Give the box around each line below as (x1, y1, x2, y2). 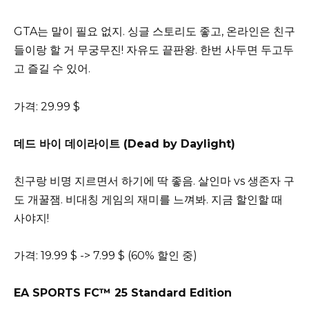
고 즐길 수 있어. (14, 62, 90, 76)
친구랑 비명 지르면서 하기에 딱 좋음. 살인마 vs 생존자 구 (14, 175, 295, 188)
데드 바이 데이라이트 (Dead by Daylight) (14, 137, 235, 150)
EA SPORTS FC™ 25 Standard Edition (14, 286, 232, 300)
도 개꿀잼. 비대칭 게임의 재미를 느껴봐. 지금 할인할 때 (14, 193, 283, 207)
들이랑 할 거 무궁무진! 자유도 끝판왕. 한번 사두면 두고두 (14, 43, 294, 57)
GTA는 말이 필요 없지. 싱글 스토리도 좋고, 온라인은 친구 (14, 25, 295, 39)
